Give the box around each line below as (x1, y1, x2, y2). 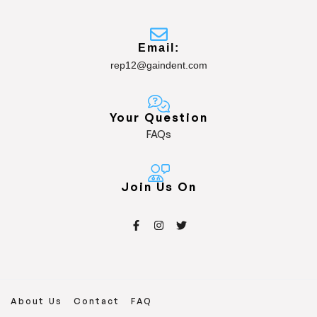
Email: (137, 41, 180, 54)
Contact (74, 295, 120, 306)
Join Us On (120, 179, 197, 194)
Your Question (109, 110, 208, 125)
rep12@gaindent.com (110, 59, 207, 71)
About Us (11, 295, 62, 306)
